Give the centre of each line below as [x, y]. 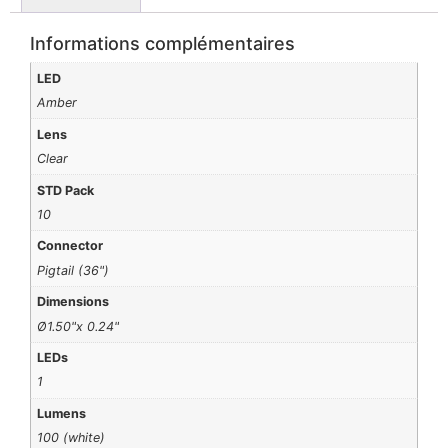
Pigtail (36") [73, 270]
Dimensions [73, 302]
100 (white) [71, 438]
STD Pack [66, 190]
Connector [70, 246]
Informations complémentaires [162, 44]
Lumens [62, 414]
